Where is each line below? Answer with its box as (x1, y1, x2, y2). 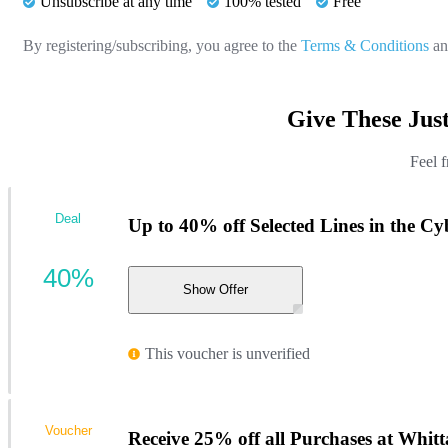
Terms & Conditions (301, 36, 429, 54)
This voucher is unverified (145, 344, 310, 362)
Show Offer (183, 282, 248, 298)
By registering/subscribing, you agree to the (23, 36, 301, 54)
